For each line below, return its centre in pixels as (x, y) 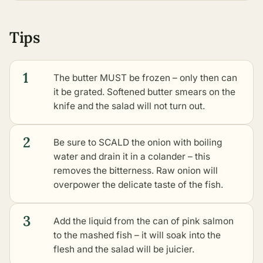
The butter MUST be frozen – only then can (145, 77)
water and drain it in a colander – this (132, 156)
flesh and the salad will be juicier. (124, 249)
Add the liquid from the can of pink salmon (144, 221)
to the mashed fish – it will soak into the (137, 235)
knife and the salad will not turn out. (129, 106)
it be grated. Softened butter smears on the (144, 92)
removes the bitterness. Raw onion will (136, 170)
